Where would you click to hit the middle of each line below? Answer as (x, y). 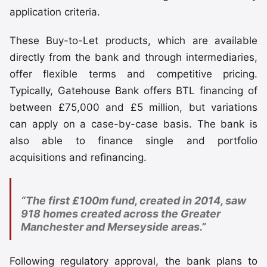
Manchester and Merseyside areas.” (114, 227)
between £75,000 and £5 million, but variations (133, 108)
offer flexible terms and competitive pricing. (133, 74)
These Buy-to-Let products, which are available (133, 41)
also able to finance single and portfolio (133, 141)
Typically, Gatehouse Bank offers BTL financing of (133, 91)
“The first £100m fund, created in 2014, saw (133, 201)
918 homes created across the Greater (121, 214)
